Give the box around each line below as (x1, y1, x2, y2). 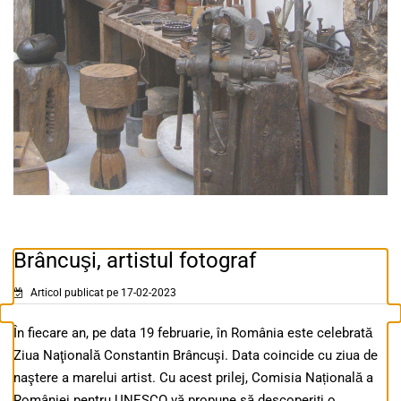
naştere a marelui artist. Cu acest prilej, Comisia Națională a (13, 370, 373, 387)
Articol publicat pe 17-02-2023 (28, 286, 176, 300)
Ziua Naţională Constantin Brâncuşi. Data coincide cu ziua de (13, 347, 378, 364)
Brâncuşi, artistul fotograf (13, 248, 256, 274)
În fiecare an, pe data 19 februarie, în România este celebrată (13, 325, 372, 342)
